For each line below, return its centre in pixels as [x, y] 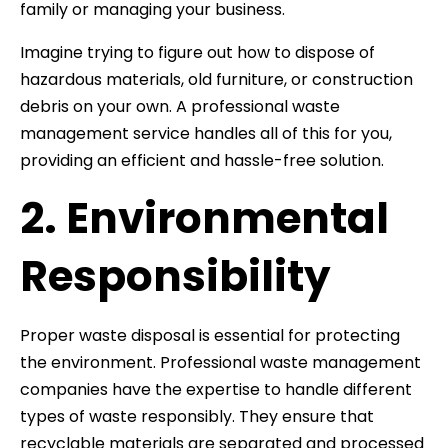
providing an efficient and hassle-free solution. [204, 160]
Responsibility [175, 276]
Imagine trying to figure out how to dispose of [197, 52]
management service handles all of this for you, [206, 133]
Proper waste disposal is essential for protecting [210, 335]
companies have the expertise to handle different [216, 389]
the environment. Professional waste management [220, 362]
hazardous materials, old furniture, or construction [216, 79]
